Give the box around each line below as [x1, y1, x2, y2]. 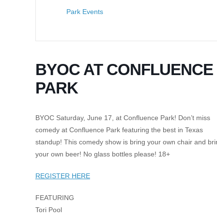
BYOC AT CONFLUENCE [35, 61, 213, 78]
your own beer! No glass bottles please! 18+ [35, 150, 170, 158]
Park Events [66, 8, 103, 15]
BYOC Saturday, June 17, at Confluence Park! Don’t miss [35, 114, 210, 122]
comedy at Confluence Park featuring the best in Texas [35, 126, 203, 134]
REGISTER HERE [35, 172, 90, 180]
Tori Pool [35, 206, 62, 214]
